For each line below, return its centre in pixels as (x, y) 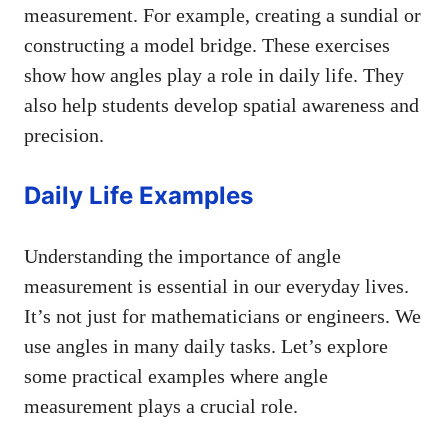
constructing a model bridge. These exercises (207, 44)
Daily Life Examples (138, 195)
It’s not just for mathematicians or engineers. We (222, 315)
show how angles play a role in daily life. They (214, 74)
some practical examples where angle (176, 375)
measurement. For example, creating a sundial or (222, 14)
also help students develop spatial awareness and (221, 104)
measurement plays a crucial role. (161, 405)
